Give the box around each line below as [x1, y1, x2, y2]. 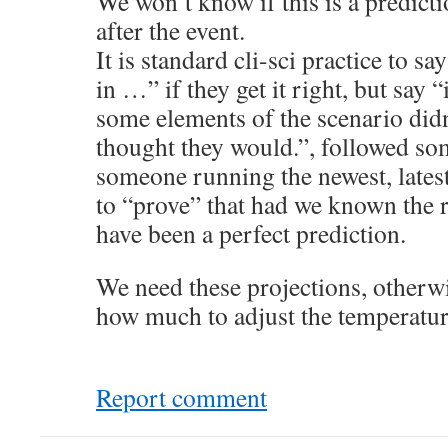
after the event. [96, 13, 245, 47]
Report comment [96, 380, 267, 414]
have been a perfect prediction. [96, 216, 406, 250]
